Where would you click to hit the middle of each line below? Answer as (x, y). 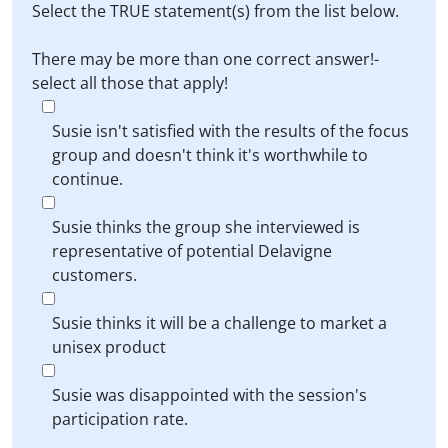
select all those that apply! (130, 83)
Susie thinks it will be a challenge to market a (219, 323)
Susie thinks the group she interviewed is (206, 227)
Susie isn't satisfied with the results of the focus (230, 131)
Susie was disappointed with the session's (209, 395)
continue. (87, 179)
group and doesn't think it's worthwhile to (210, 155)
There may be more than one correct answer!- (205, 59)
